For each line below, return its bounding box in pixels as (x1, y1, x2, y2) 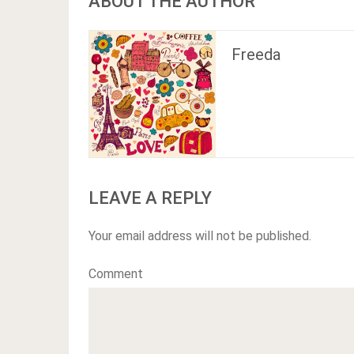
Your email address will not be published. (88, 228, 311, 243)
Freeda (232, 44, 281, 64)
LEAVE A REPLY (88, 187, 212, 208)
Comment (88, 265, 143, 281)
